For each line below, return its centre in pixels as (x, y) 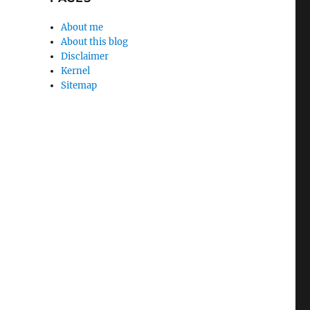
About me (82, 27)
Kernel (76, 71)
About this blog (95, 42)
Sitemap (79, 85)
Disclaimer (85, 56)
